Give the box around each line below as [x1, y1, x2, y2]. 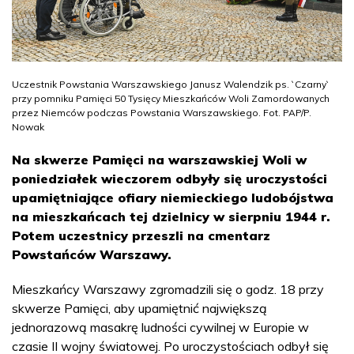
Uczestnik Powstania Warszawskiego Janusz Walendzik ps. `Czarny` [12, 77, 330, 90]
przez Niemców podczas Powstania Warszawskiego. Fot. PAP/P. [12, 106, 311, 119]
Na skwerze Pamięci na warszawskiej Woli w [12, 151, 307, 168]
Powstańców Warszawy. [12, 246, 171, 262]
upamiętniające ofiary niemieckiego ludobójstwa [12, 189, 333, 205]
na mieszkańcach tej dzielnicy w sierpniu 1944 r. [12, 208, 330, 224]
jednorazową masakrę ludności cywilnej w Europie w [12, 318, 309, 335]
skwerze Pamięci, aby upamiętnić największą [12, 299, 267, 316]
